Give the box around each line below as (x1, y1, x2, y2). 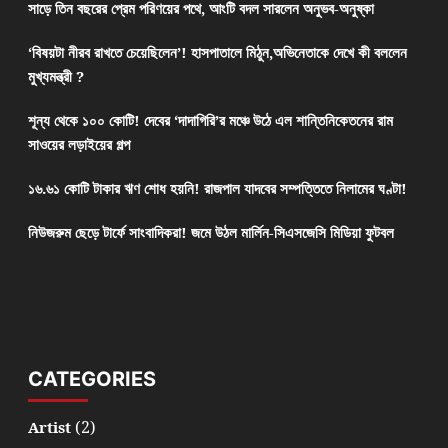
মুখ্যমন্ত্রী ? (27, 65, 84, 86)
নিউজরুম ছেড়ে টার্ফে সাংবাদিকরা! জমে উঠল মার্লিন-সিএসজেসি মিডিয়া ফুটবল (27, 221, 394, 242)
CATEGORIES (27, 366, 156, 391)
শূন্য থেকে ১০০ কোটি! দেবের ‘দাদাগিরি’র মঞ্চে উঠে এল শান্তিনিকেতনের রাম (27, 109, 393, 130)
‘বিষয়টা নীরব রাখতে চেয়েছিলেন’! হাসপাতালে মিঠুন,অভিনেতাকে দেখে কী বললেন (27, 41, 407, 62)
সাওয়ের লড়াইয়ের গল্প (27, 133, 130, 154)
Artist (27, 416, 71, 437)
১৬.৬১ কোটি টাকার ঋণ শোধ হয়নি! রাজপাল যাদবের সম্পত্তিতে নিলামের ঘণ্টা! (27, 177, 407, 198)
